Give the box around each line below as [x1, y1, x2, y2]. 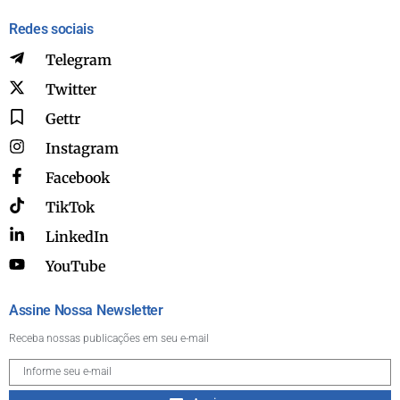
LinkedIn [45, 228, 109, 246]
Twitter [45, 80, 96, 98]
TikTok [45, 198, 95, 216]
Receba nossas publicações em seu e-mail [9, 331, 209, 345]
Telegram [45, 51, 112, 69]
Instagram [45, 139, 119, 157]
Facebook [45, 169, 110, 187]
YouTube [45, 257, 105, 275]
